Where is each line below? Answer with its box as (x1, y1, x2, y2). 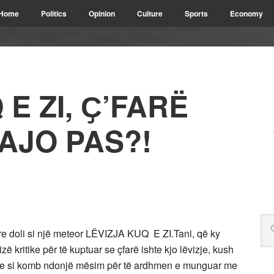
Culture (137, 8, 163, 19)
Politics (41, 8, 67, 19)
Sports (185, 8, 208, 19)
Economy (230, 8, 263, 19)
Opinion (89, 8, 115, 19)
